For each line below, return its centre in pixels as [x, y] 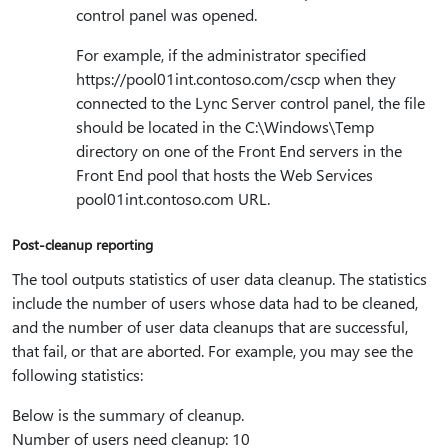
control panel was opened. [166, 14]
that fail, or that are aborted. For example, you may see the [212, 350]
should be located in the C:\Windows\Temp [225, 126]
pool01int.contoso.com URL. [173, 198]
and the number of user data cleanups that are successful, [210, 326]
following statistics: [77, 374]
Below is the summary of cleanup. [128, 414]
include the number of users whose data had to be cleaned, [215, 302]
